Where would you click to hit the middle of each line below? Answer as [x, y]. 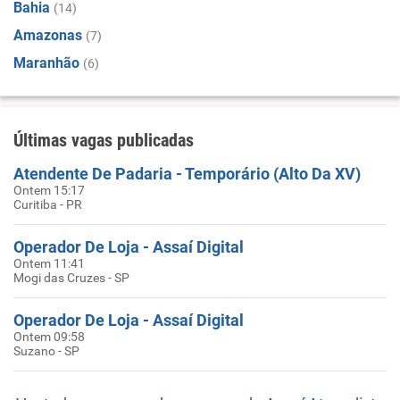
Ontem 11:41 [49, 263]
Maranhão [46, 63]
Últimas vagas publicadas [104, 140]
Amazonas [48, 35]
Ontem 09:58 [49, 337]
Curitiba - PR [48, 204]
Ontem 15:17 [49, 190]
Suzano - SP [46, 351]
